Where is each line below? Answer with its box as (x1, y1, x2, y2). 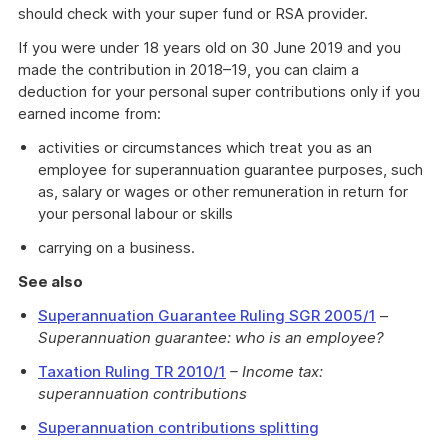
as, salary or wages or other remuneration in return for (38, 182, 408, 201)
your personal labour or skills (38, 204, 233, 223)
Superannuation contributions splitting (38, 418, 319, 437)
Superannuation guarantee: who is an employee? (38, 328, 384, 347)
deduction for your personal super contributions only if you (18, 82, 420, 101)
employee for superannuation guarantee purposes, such (38, 160, 423, 179)
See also (18, 272, 83, 291)
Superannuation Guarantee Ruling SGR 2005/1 (38, 306, 376, 325)
